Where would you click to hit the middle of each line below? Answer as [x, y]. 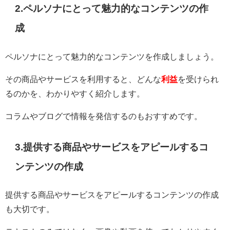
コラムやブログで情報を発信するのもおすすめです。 [104, 116]
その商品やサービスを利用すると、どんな [83, 79]
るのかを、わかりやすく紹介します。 [75, 93]
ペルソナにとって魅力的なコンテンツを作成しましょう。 [112, 56]
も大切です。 [30, 209]
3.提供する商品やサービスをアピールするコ [112, 147]
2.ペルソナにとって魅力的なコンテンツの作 [112, 9]
